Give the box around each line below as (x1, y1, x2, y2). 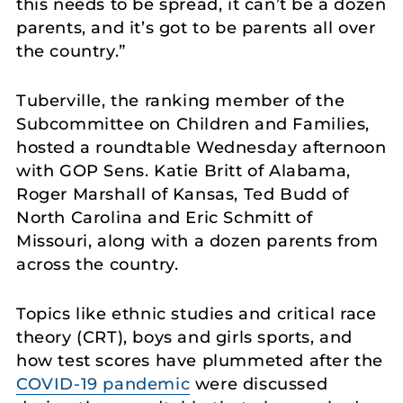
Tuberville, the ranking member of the (16, 91, 345, 112)
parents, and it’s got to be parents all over (16, 18, 376, 39)
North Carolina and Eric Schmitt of (16, 208, 313, 228)
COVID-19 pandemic (16, 373, 191, 394)
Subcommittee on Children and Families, (16, 114, 370, 135)
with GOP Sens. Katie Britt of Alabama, (16, 161, 351, 182)
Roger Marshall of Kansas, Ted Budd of (16, 184, 349, 205)
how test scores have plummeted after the (16, 350, 384, 371)
